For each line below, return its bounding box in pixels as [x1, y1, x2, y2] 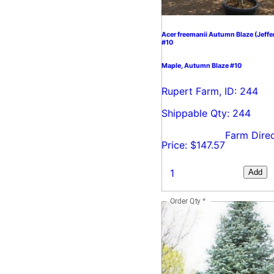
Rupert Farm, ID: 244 [161, 84, 258, 97]
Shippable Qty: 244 [161, 106, 251, 119]
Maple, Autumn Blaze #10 [161, 61, 242, 70]
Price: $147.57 [161, 138, 225, 151]
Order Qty [170, 196, 201, 206]
